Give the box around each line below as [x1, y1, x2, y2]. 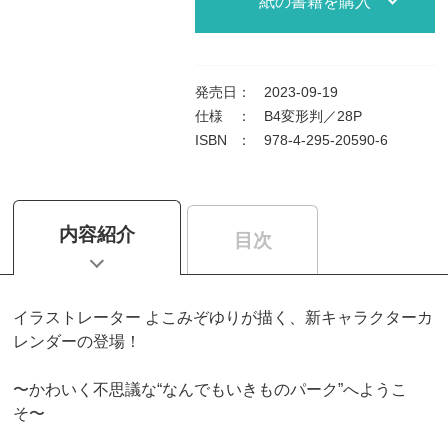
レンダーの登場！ [12, 331, 141, 350]
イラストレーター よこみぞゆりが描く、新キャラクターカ [12, 307, 433, 326]
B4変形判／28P [263, 108, 362, 125]
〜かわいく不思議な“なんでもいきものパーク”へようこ [12, 379, 407, 398]
